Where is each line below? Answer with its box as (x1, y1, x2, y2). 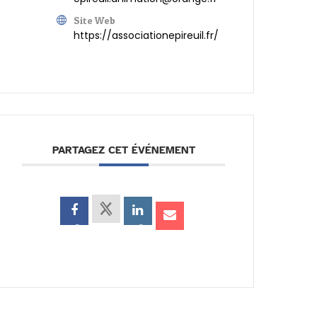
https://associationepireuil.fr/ (74, 28, 219, 43)
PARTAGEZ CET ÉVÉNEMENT (52, 144, 195, 157)
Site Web (74, 14, 116, 27)
